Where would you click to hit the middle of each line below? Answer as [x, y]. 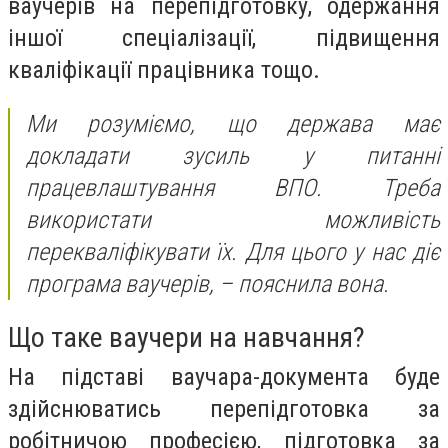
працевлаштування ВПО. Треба [233, 187]
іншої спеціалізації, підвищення [224, 38]
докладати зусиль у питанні [233, 155]
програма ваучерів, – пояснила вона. [207, 283]
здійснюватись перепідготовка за [224, 409]
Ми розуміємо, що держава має [233, 123]
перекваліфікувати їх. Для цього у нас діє [233, 251]
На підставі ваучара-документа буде [224, 377]
